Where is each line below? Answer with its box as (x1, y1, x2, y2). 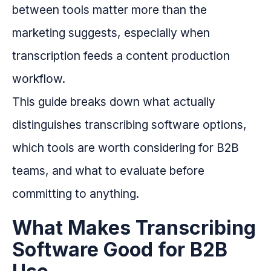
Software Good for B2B (12, 238, 227, 262)
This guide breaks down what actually (12, 94, 215, 109)
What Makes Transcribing (12, 216, 256, 240)
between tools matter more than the (12, 2, 207, 18)
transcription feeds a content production (12, 48, 230, 64)
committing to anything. (12, 186, 139, 201)
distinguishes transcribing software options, (12, 117, 247, 132)
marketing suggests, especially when (12, 25, 210, 41)
